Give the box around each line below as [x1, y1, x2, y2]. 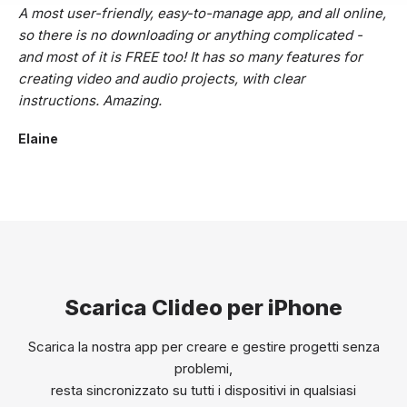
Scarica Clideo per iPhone [65, 294, 342, 322]
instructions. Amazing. [18, 92, 162, 110]
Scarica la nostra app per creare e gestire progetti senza [27, 338, 380, 356]
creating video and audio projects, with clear [18, 70, 305, 88]
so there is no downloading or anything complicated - [18, 26, 362, 45]
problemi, [174, 360, 233, 378]
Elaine [18, 131, 58, 147]
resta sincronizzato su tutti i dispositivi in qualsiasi [51, 382, 356, 400]
